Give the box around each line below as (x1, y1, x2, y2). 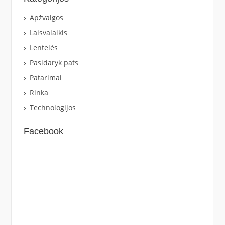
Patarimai (29, 72, 62, 82)
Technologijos (29, 102, 76, 113)
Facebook (23, 126, 63, 136)
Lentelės (29, 42, 58, 52)
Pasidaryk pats (29, 57, 78, 67)
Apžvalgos (29, 12, 63, 22)
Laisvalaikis (29, 27, 67, 37)
